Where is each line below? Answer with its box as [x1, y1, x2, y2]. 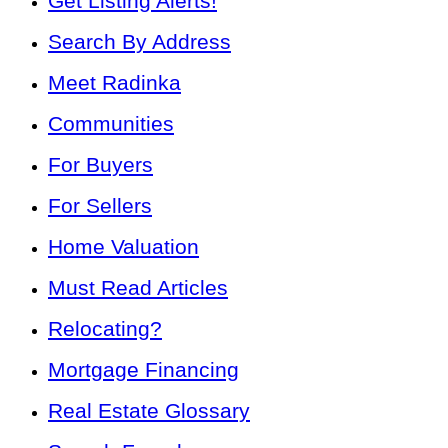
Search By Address [48, 30, 231, 53]
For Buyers [48, 153, 153, 176]
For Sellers [48, 194, 152, 217]
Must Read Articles [48, 276, 228, 299]
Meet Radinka [48, 71, 181, 94]
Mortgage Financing [48, 358, 239, 381]
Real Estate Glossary [48, 399, 250, 422]
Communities [48, 112, 174, 135]
